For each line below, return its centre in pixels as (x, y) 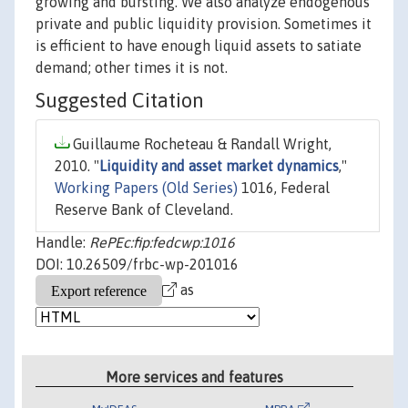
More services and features (195, 377)
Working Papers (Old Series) (146, 188)
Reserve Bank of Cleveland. (144, 210)
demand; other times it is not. (132, 68)
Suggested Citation (120, 101)
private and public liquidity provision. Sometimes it (204, 24)
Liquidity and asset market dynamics (219, 166)
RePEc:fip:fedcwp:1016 (162, 243)
